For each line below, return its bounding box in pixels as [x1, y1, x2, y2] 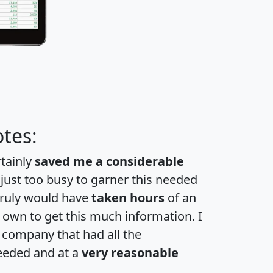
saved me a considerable [35, 153, 184, 170]
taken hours [91, 190, 165, 207]
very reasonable [82, 244, 179, 261]
